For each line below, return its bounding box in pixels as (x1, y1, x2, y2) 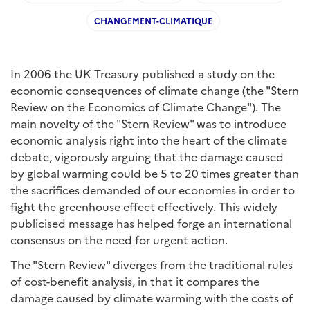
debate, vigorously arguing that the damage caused (10, 149, 284, 164)
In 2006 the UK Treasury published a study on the (10, 66, 275, 81)
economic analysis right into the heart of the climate (10, 132, 287, 147)
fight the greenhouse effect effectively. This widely (10, 199, 277, 214)
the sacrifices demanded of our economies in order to (10, 182, 295, 197)
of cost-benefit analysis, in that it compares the (10, 273, 259, 289)
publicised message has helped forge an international (10, 215, 292, 230)
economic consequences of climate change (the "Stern (10, 82, 299, 98)
